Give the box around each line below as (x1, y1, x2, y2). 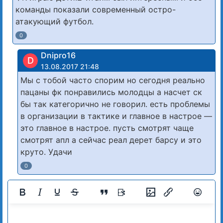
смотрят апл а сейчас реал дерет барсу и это (20, 135, 202, 145)
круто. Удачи (20, 147, 72, 157)
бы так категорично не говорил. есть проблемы (20, 99, 210, 110)
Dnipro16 (41, 50, 76, 61)
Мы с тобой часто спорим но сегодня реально (20, 75, 205, 86)
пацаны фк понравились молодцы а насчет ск (20, 87, 202, 98)
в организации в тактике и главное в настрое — (20, 111, 212, 121)
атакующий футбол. (15, 16, 94, 27)
